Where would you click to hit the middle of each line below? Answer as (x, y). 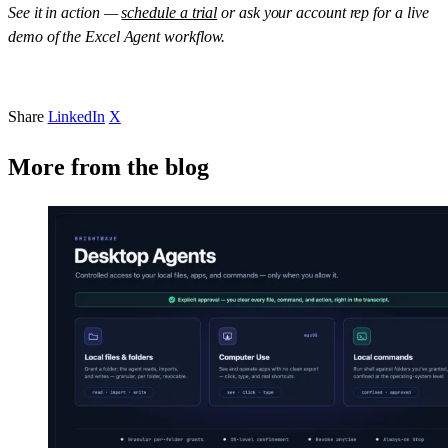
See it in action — (63, 13)
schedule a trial (169, 13)
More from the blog (108, 167)
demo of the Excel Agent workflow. (117, 37)
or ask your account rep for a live (325, 13)
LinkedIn (76, 117)
